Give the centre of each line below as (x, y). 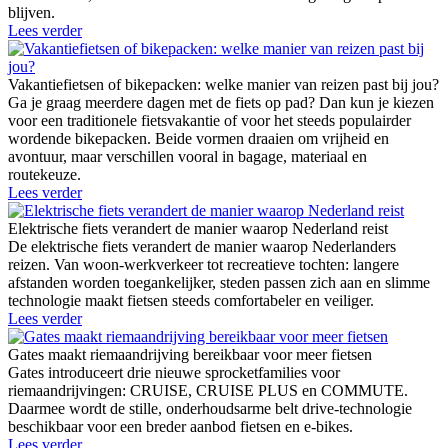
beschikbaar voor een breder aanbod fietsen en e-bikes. (180, 426)
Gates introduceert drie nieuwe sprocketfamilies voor (174, 372)
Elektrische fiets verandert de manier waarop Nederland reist (198, 228)
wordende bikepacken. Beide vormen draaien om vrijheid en (198, 138)
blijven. (31, 12)
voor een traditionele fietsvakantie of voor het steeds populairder (209, 120)
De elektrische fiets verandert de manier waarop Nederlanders (202, 246)
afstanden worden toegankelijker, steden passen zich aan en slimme (219, 282)
